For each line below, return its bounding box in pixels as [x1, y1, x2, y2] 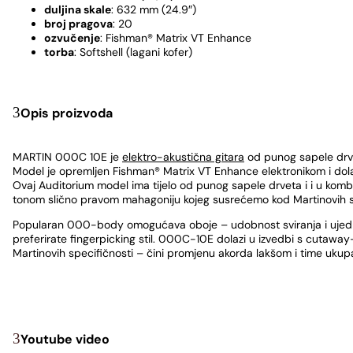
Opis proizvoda [20, 105, 113, 122]
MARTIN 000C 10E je [13, 149, 122, 164]
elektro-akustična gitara [122, 149, 244, 164]
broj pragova [44, 17, 113, 32]
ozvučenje [44, 31, 100, 46]
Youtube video [20, 330, 110, 347]
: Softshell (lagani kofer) [74, 45, 192, 60]
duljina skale [44, 2, 111, 17]
